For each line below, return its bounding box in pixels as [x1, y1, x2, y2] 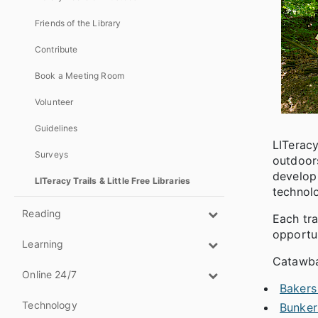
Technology [22, 298, 77, 311]
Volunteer [35, 96, 74, 107]
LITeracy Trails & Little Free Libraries [35, 175, 191, 186]
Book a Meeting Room [35, 70, 125, 81]
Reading [22, 207, 62, 219]
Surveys [35, 148, 69, 160]
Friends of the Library [35, 17, 121, 28]
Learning [22, 237, 64, 250]
